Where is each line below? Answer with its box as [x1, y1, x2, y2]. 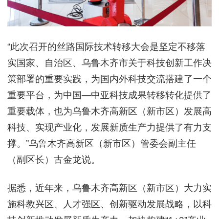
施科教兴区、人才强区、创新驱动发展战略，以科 [7, 199, 212, 210]
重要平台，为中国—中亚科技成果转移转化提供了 [7, 90, 212, 101]
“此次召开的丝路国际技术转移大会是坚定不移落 [7, 42, 205, 52]
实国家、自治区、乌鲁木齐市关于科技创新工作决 [7, 58, 212, 68]
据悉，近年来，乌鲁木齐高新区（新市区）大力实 [7, 183, 212, 194]
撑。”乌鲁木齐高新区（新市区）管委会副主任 [7, 138, 196, 149]
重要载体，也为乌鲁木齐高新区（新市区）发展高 [7, 106, 212, 117]
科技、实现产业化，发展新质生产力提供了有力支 [7, 122, 212, 133]
